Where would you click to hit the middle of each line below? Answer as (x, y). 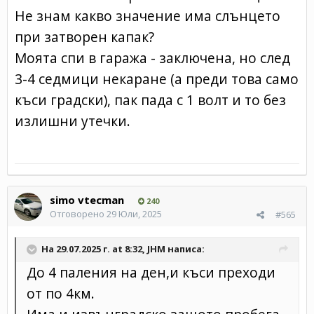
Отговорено (78, 213)
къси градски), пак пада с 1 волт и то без (150, 100)
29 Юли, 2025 (134, 213)
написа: (185, 248)
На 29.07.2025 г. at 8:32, (94, 248)
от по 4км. (61, 293)
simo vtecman (87, 199)
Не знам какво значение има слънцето (148, 15)
